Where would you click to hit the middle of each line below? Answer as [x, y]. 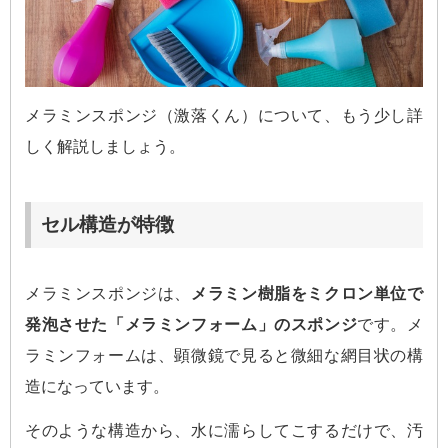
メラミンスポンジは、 [108, 294]
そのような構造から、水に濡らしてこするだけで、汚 [224, 430]
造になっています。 [97, 387]
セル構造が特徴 [107, 225]
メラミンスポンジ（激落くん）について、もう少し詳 [224, 116]
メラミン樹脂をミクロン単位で [307, 294]
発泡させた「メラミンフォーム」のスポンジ [191, 325]
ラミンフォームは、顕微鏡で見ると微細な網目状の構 [224, 356]
